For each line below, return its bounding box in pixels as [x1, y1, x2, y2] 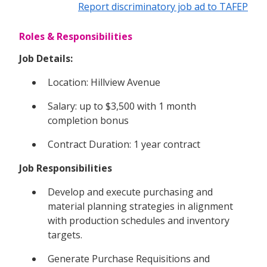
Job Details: [19, 51, 73, 65]
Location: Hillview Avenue [48, 75, 160, 89]
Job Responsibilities [19, 161, 112, 175]
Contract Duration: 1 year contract [48, 137, 200, 151]
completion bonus [48, 113, 129, 127]
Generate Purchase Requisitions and [48, 252, 210, 265]
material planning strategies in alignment [48, 199, 233, 213]
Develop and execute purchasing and [48, 185, 213, 198]
